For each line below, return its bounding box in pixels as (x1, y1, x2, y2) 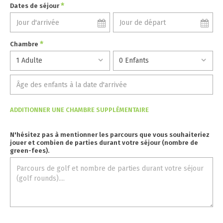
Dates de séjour (10, 2, 61, 9)
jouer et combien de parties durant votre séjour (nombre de (10, 139, 198, 146)
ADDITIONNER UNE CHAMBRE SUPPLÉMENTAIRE (10, 106, 149, 113)
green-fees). (10, 147, 49, 154)
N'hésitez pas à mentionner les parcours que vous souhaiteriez (10, 131, 210, 138)
